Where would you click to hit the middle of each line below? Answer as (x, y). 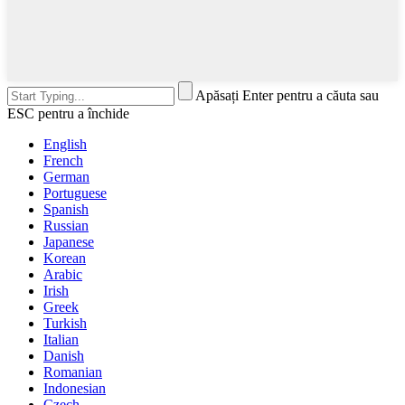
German (66, 177)
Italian (61, 340)
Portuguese (75, 193)
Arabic (63, 275)
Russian (66, 226)
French (63, 161)
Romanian (73, 372)
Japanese (69, 242)
